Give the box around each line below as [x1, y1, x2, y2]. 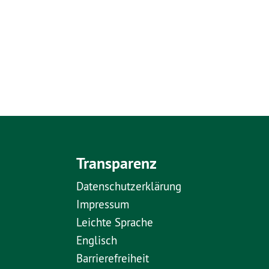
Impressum [76, 197, 129, 212]
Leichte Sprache [76, 215, 153, 230]
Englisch [76, 233, 117, 248]
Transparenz [76, 153, 157, 174]
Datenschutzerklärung [76, 179, 181, 194]
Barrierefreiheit [76, 251, 149, 266]
